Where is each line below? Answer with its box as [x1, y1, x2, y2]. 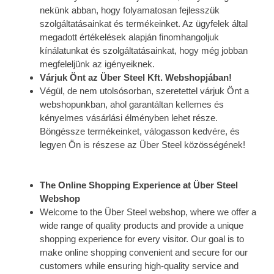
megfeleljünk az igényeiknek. [40, 58, 155, 69]
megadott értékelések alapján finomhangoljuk [40, 31, 219, 42]
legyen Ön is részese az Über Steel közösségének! [40, 139, 245, 150]
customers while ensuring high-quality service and [40, 261, 239, 272]
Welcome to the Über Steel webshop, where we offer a [40, 207, 256, 218]
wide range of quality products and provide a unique [40, 220, 243, 231]
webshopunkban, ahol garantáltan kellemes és [40, 98, 224, 109]
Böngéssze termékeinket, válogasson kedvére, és [40, 125, 240, 136]
